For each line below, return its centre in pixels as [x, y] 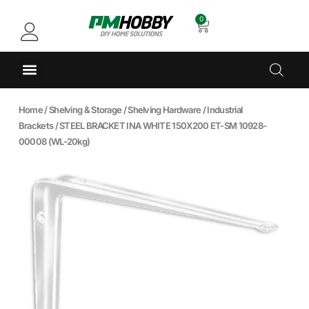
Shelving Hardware [165, 109]
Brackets [36, 125]
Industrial [225, 109]
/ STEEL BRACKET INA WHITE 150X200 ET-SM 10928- [160, 125]
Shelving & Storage [85, 109]
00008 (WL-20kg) [54, 141]
